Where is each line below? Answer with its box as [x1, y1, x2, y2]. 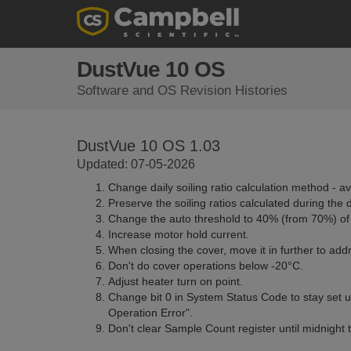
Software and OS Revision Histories [76, 83, 288, 98]
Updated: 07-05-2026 [76, 157, 195, 171]
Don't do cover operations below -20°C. [107, 259, 303, 272]
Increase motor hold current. [107, 228, 249, 241]
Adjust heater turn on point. [107, 275, 243, 288]
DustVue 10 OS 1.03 [76, 137, 220, 154]
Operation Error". [107, 306, 193, 319]
